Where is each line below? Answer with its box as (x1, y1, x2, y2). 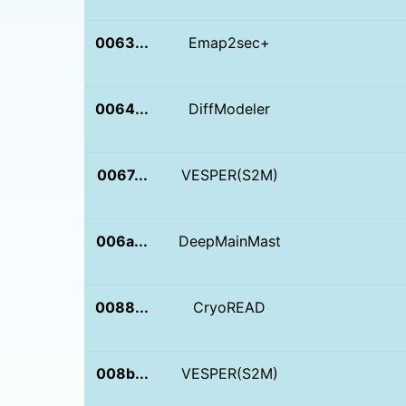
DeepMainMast (178, 231, 281, 250)
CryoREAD (193, 297, 266, 316)
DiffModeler (188, 99, 271, 118)
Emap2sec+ (188, 33, 271, 52)
